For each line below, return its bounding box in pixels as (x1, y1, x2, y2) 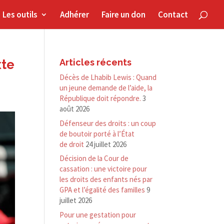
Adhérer (60, 9, 89, 20)
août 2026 (59, 104, 90, 113)
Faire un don (101, 9, 145, 20)
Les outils (2, 9, 37, 20)
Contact (158, 9, 188, 20)
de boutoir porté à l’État (59, 128, 135, 138)
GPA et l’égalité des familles (59, 185, 145, 194)
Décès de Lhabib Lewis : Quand (59, 72, 157, 82)
